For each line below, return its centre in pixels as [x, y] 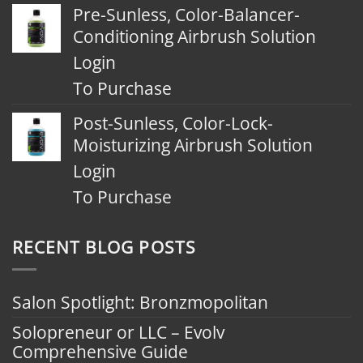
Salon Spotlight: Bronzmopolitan [140, 302]
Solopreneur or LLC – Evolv [118, 332]
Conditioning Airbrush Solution [194, 36]
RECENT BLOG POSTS [104, 248]
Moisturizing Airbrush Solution [193, 145]
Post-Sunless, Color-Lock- [173, 123]
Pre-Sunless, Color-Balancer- [186, 15]
